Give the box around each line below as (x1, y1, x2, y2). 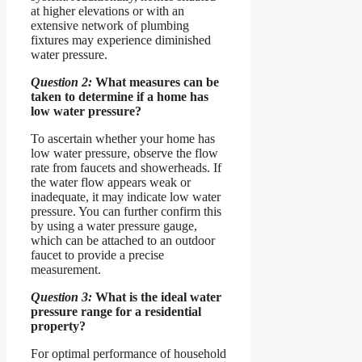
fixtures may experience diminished (31, 33, 211, 48)
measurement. (31, 263, 101, 277)
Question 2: (31, 75, 92, 90)
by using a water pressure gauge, (31, 219, 197, 234)
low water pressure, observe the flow (31, 146, 218, 161)
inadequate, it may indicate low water (31, 190, 221, 204)
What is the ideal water (92, 290, 221, 305)
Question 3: (31, 290, 92, 305)
